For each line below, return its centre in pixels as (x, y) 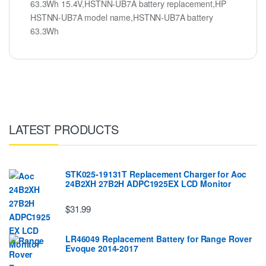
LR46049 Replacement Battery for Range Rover (159, 239)
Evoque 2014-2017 (102, 248)
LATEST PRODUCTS (64, 129)
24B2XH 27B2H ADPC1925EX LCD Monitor (148, 183)
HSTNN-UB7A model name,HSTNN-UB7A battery (122, 18)
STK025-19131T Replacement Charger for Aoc (156, 174)
